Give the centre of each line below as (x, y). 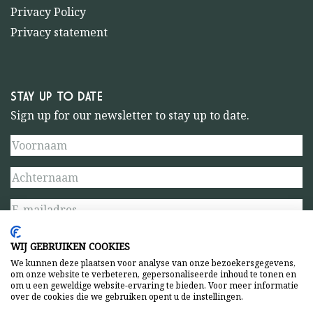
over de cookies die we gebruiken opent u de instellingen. (127, 297)
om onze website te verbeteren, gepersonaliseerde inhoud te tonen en (153, 274)
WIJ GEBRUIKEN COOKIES (70, 246)
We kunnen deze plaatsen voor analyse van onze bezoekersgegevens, (153, 263)
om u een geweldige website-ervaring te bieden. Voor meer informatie (154, 285)
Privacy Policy (48, 12)
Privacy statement (59, 32)
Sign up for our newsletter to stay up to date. (130, 116)
